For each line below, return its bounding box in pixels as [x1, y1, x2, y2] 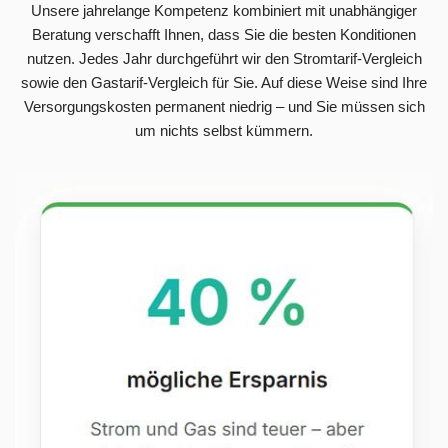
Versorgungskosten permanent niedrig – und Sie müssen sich [23, 98, 425, 116]
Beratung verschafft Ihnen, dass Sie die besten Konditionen [32, 26, 416, 44]
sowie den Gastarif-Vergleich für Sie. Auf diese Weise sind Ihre [21, 74, 427, 92]
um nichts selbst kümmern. [135, 122, 313, 140]
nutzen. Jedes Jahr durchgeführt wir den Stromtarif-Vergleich [26, 50, 422, 68]
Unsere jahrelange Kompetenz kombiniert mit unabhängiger [31, 2, 417, 20]
